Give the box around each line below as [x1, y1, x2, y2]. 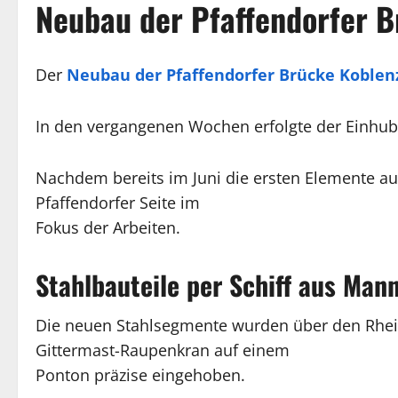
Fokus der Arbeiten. [36, 217, 180, 239]
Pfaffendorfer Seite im [36, 192, 200, 214]
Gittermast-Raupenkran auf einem [36, 339, 290, 362]
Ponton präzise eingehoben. [36, 364, 245, 386]
